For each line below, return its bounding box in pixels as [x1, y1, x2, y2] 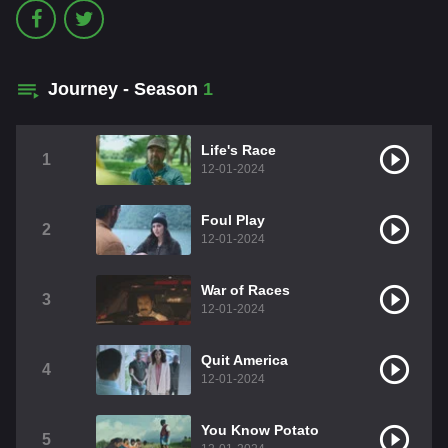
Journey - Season [48, 79, 203, 100]
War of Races [201, 282, 290, 299]
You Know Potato [201, 422, 319, 439]
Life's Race [201, 142, 276, 159]
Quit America [201, 352, 288, 369]
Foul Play [201, 212, 265, 229]
